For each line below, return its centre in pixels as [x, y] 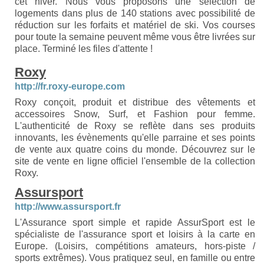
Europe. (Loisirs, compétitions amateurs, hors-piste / [135, 246]
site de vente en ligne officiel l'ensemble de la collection [135, 161]
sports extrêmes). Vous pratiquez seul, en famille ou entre [135, 258]
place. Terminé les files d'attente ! [84, 49]
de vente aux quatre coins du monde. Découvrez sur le [135, 149]
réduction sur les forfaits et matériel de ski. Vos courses [135, 25]
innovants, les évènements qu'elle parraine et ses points [135, 138]
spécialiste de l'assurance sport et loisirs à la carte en [135, 234]
